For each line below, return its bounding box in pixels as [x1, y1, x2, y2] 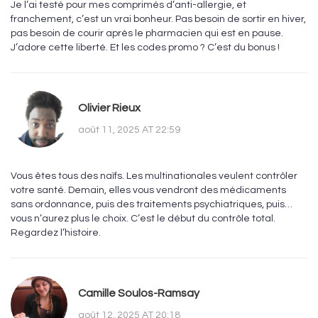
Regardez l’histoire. [11, 228, 101, 238]
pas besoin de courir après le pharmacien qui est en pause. [11, 28, 283, 39]
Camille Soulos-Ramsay [78, 287, 199, 299]
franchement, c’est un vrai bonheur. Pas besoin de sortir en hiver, [11, 14, 306, 25]
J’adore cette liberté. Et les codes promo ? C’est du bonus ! [11, 43, 280, 53]
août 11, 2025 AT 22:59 [78, 124, 180, 135]
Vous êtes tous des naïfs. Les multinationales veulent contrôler [11, 171, 297, 182]
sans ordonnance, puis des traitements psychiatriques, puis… [11, 199, 292, 210]
